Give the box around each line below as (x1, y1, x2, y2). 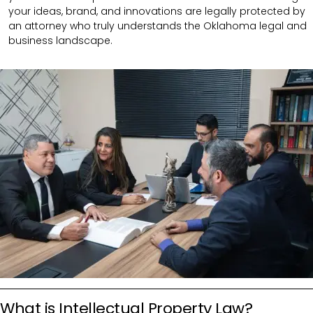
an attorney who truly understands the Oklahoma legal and (8, 18, 307, 33)
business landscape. (8, 33, 112, 48)
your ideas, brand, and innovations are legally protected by (8, 3, 305, 18)
